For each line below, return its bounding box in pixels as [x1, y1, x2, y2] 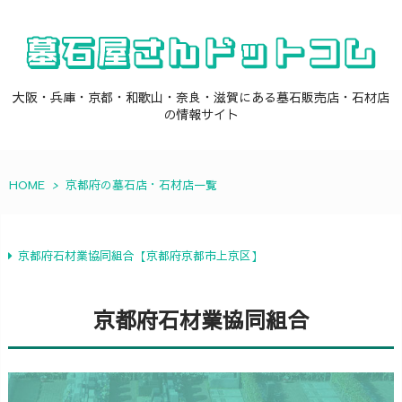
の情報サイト [163, 105, 239, 123]
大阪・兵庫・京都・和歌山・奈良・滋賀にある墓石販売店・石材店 [13, 88, 389, 106]
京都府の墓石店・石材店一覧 [66, 177, 217, 193]
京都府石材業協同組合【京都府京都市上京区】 [18, 248, 263, 264]
